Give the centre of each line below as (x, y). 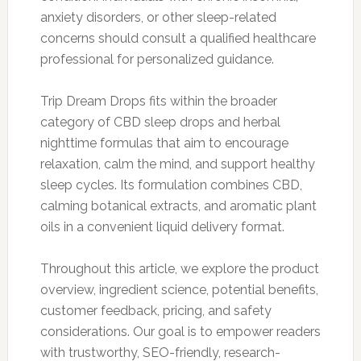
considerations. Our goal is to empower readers (180, 331)
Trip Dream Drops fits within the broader (158, 101)
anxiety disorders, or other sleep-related (158, 17)
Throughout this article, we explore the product (179, 268)
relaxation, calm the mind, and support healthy (177, 164)
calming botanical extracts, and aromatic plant (178, 205)
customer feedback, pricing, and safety (156, 310)
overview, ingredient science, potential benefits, (179, 289)
